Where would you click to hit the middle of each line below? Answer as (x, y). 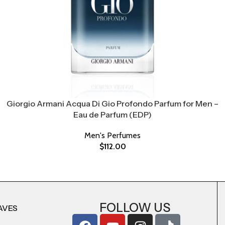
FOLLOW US (135, 208)
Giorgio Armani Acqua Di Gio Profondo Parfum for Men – (113, 103)
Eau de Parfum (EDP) (113, 114)
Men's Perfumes (113, 135)
